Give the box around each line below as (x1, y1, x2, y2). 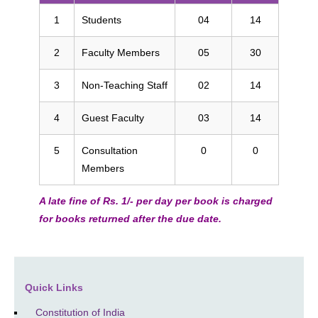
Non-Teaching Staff (82, 79, 168, 91)
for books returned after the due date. (39, 212, 221, 224)
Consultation (82, 144, 138, 156)
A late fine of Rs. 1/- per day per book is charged (39, 194, 273, 207)
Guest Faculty (82, 111, 144, 124)
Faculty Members (82, 46, 160, 58)
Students (82, 13, 121, 26)
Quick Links (25, 281, 83, 293)
